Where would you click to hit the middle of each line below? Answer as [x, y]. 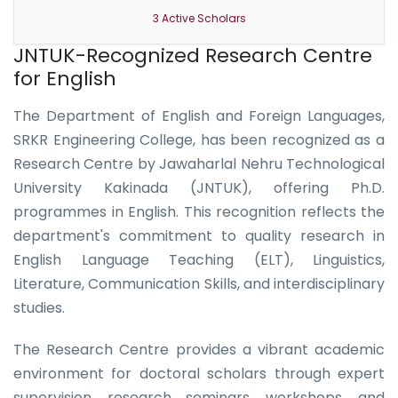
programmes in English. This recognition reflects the [199, 212]
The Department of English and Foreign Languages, [199, 116]
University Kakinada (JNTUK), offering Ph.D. [199, 188]
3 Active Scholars [199, 18]
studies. [39, 308]
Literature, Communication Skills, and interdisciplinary [199, 284]
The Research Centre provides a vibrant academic [199, 350]
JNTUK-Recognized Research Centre [193, 56]
